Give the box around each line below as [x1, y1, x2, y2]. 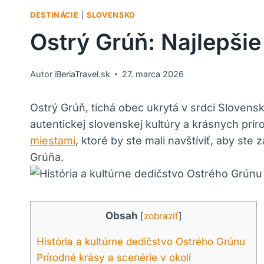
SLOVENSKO [87, 11, 136, 20]
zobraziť [143, 210, 179, 222]
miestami [30, 134, 75, 147]
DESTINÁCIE [30, 11, 79, 20]
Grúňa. [30, 151, 64, 164]
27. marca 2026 [122, 69, 184, 80]
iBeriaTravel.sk [54, 69, 111, 80]
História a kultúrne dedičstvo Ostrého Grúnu [37, 235, 245, 248]
